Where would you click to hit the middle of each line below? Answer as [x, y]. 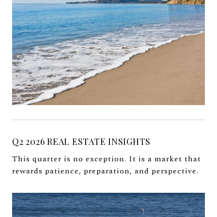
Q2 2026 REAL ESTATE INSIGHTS [81, 142]
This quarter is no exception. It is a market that [107, 159]
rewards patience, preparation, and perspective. [105, 171]
